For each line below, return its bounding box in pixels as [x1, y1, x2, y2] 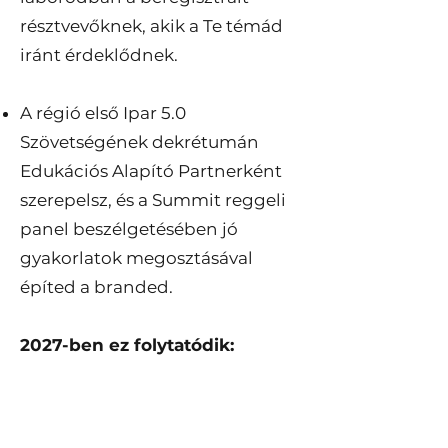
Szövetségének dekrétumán [20, 132, 259, 152]
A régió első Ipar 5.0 [20, 103, 186, 123]
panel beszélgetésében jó [20, 219, 238, 239]
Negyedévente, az [20, 393, 172, 413]
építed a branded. [20, 277, 173, 297]
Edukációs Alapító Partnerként [20, 161, 282, 181]
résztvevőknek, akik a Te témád [20, 16, 283, 36]
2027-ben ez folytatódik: [20, 335, 234, 355]
